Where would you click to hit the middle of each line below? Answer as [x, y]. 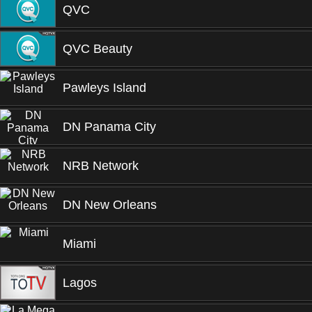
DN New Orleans [110, 205]
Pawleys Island [104, 88]
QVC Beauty [97, 49]
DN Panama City [109, 127]
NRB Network [101, 166]
